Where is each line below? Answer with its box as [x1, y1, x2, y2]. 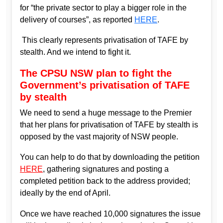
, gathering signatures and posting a [43, 165, 169, 174]
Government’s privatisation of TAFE [20, 79, 190, 91]
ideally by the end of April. [20, 189, 111, 198]
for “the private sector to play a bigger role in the [20, 3, 187, 12]
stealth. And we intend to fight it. [20, 48, 131, 57]
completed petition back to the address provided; [20, 177, 190, 186]
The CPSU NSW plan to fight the [20, 67, 172, 79]
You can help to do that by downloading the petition [20, 153, 200, 162]
